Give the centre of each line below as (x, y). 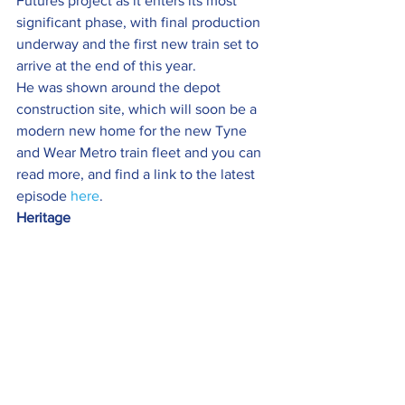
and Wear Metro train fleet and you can (141, 153)
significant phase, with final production (140, 23)
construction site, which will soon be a (138, 109)
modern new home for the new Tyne (133, 131)
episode (43, 196)
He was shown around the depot (120, 88)
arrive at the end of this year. (106, 66)
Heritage (43, 218)
